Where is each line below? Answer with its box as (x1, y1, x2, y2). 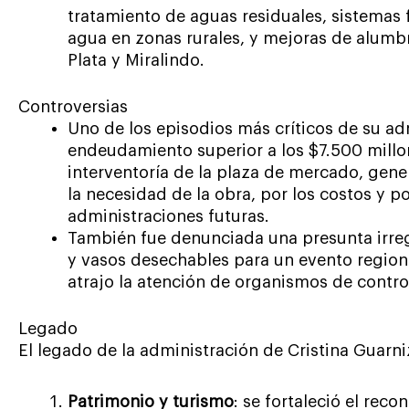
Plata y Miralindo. (68, 52, 204, 69)
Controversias (18, 99, 128, 116)
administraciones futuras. (68, 208, 269, 225)
